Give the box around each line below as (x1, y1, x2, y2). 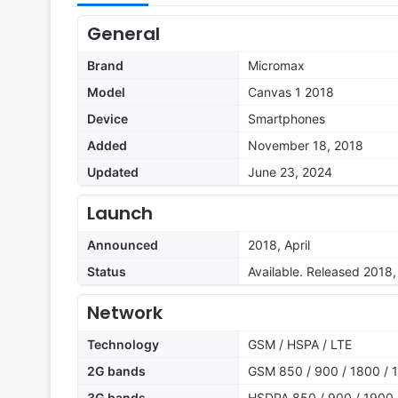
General (87, 21, 160, 47)
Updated (87, 164, 139, 180)
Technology (87, 337, 159, 353)
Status (87, 264, 126, 280)
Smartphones (248, 111, 325, 127)
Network (87, 300, 163, 326)
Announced (87, 237, 158, 253)
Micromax (248, 58, 305, 74)
